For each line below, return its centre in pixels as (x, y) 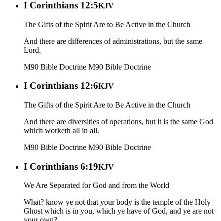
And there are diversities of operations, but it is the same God (118, 121)
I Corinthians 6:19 (61, 166)
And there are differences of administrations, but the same (113, 41)
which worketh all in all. (61, 130)
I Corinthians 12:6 (61, 86)
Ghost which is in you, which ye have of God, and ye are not (119, 211)
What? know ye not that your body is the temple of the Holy (117, 202)
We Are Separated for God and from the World (96, 185)
